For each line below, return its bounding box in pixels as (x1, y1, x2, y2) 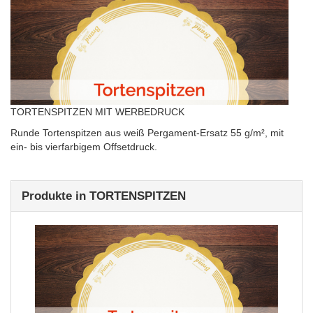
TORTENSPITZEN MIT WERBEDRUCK (10, 106, 184, 118)
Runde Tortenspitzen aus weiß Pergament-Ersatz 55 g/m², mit (10, 127, 284, 139)
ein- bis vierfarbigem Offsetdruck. (10, 141, 157, 153)
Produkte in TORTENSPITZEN (22, 189, 186, 203)
